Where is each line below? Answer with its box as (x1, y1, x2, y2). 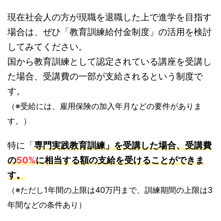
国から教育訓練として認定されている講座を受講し (7, 56, 212, 67)
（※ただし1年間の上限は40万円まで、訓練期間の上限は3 (7, 184, 213, 195)
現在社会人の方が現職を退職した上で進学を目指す (7, 11, 212, 22)
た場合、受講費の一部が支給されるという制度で (7, 71, 203, 81)
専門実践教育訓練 (34, 140, 105, 150)
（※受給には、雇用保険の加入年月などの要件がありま (7, 101, 202, 111)
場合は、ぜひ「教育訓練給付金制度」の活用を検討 (7, 26, 212, 37)
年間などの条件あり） (7, 199, 86, 210)
